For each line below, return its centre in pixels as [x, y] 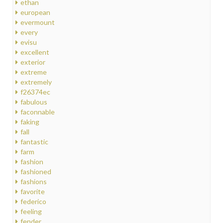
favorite [33, 191]
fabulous [34, 102]
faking [30, 121]
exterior [33, 62]
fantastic [34, 141]
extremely [36, 82]
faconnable [38, 111]
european [35, 12]
